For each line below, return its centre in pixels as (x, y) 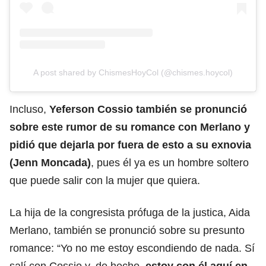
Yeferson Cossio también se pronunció (148, 109)
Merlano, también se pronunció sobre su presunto (127, 230)
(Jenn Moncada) (50, 163)
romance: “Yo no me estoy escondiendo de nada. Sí (132, 248)
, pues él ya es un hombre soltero (170, 163)
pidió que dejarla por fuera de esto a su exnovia (130, 145)
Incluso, (29, 109)
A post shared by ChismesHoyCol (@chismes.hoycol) (133, 72)
